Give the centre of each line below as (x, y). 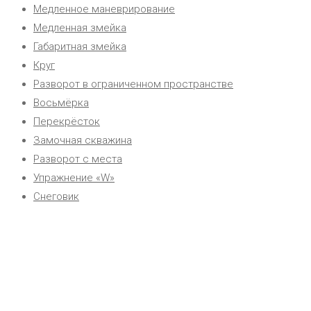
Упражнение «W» (74, 178)
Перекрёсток (67, 121)
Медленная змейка (80, 28)
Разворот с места (78, 159)
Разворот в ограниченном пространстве (133, 84)
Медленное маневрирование (104, 9)
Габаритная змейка (80, 47)
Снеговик (56, 196)
